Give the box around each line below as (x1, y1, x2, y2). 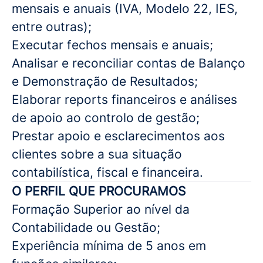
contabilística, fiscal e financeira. (12, 165, 203, 180)
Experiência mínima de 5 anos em (12, 238, 206, 253)
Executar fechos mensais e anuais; (12, 38, 213, 52)
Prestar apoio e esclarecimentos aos (12, 129, 225, 143)
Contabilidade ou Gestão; (12, 220, 160, 235)
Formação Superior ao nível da (12, 202, 190, 217)
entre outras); (12, 19, 92, 34)
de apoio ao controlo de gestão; (12, 110, 200, 125)
